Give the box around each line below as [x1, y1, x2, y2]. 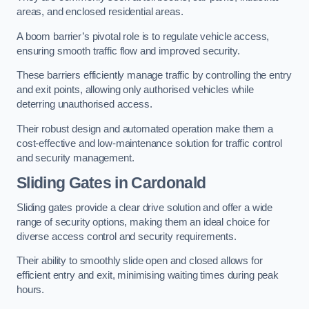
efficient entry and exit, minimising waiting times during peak [17, 270, 279, 281]
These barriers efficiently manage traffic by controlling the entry [17, 70, 292, 81]
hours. [17, 284, 45, 296]
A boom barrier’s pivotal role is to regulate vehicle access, [17, 30, 270, 42]
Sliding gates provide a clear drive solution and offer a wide [17, 201, 273, 213]
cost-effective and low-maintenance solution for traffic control [17, 137, 282, 149]
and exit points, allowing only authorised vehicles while [17, 84, 254, 96]
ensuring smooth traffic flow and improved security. [17, 45, 240, 57]
